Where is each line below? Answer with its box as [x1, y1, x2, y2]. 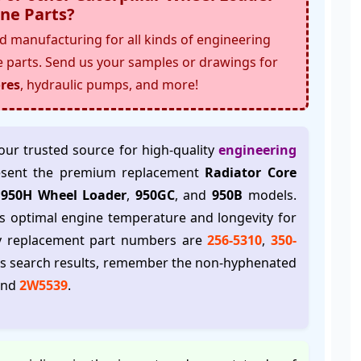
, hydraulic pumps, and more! [20, 76, 199, 93]
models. [243, 186, 297, 204]
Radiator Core [205, 164, 297, 181]
